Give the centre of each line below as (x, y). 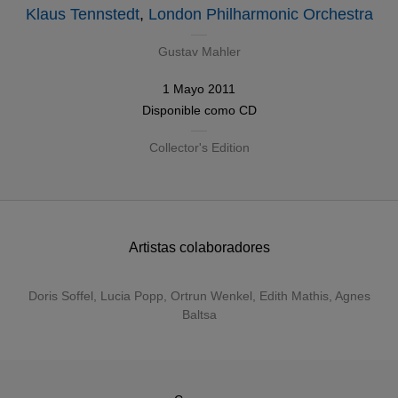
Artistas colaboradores (199, 247)
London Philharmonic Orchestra (260, 14)
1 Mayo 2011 (199, 89)
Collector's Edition (199, 147)
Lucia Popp (131, 296)
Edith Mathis (294, 296)
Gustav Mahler (199, 52)
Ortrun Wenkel (211, 296)
